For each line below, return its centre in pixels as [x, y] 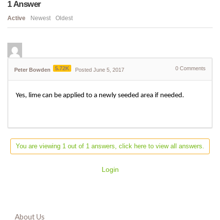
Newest [41, 18]
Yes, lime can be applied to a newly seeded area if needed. [100, 96]
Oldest [64, 18]
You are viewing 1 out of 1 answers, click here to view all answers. [110, 146]
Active [16, 18]
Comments [192, 69]
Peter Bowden [32, 70]
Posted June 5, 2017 [100, 70]
